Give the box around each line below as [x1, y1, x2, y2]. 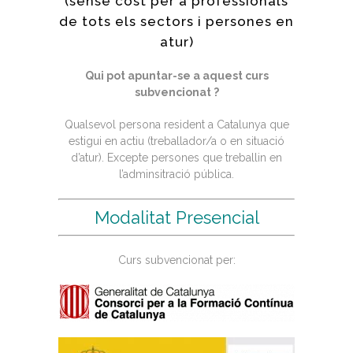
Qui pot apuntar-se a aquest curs [84, 69, 269, 82]
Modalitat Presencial [94, 206, 259, 228]
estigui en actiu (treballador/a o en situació [69, 134, 284, 147]
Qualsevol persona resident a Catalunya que [64, 117, 289, 131]
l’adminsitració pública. [119, 167, 234, 180]
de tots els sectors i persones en [59, 13, 294, 29]
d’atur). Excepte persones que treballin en [71, 150, 282, 164]
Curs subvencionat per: [117, 253, 236, 266]
